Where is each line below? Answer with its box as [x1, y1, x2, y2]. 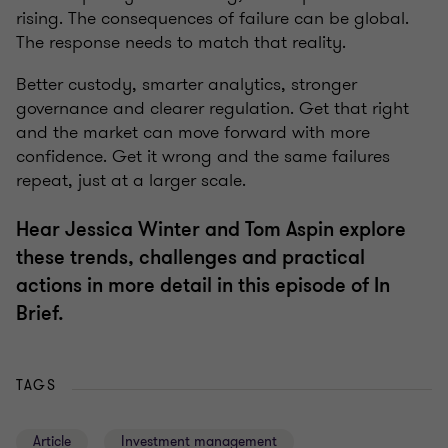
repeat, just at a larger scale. [16, 167, 246, 194]
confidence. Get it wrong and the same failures [16, 143, 390, 170]
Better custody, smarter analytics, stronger [16, 71, 357, 98]
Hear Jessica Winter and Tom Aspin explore [16, 216, 406, 244]
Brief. [16, 300, 64, 328]
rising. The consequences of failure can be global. [16, 5, 409, 32]
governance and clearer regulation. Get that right [16, 95, 409, 122]
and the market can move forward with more [16, 119, 370, 146]
